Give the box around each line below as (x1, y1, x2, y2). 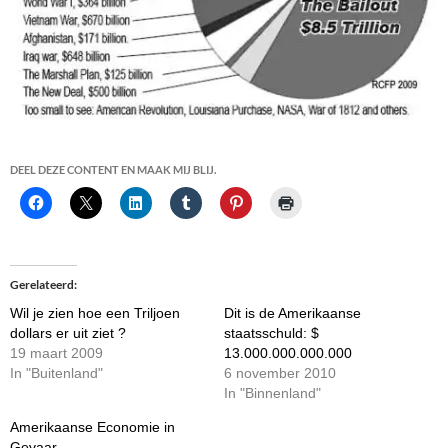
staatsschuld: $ (224, 325, 319, 342)
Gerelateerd (10, 277, 74, 293)
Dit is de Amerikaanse (224, 305, 361, 322)
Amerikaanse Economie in (10, 419, 175, 436)
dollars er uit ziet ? (10, 325, 126, 342)
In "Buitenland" (10, 365, 103, 382)
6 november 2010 (224, 365, 336, 382)
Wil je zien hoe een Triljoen (10, 305, 180, 322)
